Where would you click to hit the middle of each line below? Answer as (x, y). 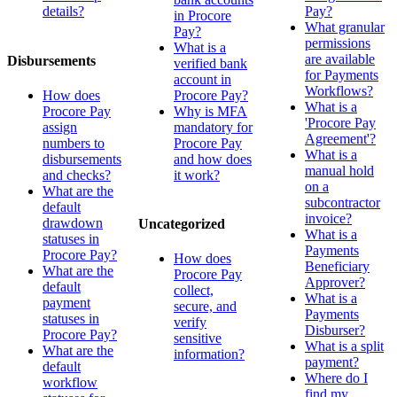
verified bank (210, 63)
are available (340, 59)
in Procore (202, 15)
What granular (345, 27)
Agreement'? (340, 139)
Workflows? (339, 91)
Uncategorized (182, 224)
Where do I (336, 378)
